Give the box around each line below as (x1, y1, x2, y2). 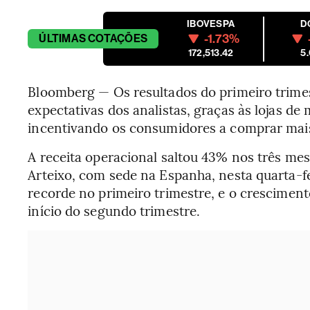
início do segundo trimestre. (28, 201, 201, 219)
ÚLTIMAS (39, 32, 86, 45)
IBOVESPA (187, 18, 235, 30)
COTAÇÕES (88, 32, 148, 45)
